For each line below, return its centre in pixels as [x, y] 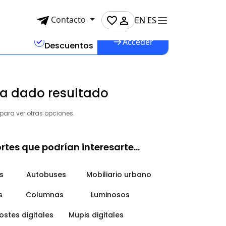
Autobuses [46, 175]
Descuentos [69, 45]
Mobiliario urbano [119, 175]
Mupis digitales [96, 215]
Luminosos [110, 195]
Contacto [69, 20]
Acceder [138, 42]
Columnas [44, 195]
